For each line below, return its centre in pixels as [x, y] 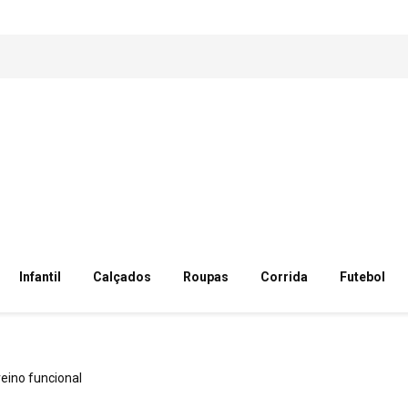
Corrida [284, 277]
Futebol [363, 277]
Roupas [205, 277]
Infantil [40, 277]
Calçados [122, 277]
